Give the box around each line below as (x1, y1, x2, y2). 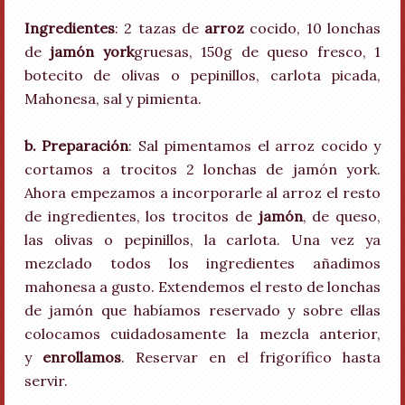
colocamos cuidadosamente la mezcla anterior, (24, 325, 381, 343)
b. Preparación (24, 137, 129, 155)
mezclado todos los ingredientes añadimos (24, 254, 381, 272)
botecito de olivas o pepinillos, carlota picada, (24, 66, 381, 84)
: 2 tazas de (114, 19, 205, 37)
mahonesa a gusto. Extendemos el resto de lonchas (24, 278, 381, 296)
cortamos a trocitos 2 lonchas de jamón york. (24, 160, 381, 178)
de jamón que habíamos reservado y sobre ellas (24, 301, 381, 319)
